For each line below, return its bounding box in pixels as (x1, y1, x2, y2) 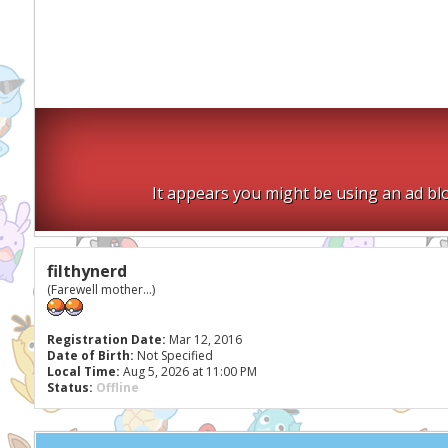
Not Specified (133, 347, 216, 364)
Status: (46, 379, 93, 396)
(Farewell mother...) (46, 281, 155, 298)
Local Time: (46, 363, 120, 380)
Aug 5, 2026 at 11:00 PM (119, 363, 257, 380)
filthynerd (46, 260, 127, 282)
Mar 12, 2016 (165, 331, 242, 348)
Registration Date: (46, 331, 166, 348)
